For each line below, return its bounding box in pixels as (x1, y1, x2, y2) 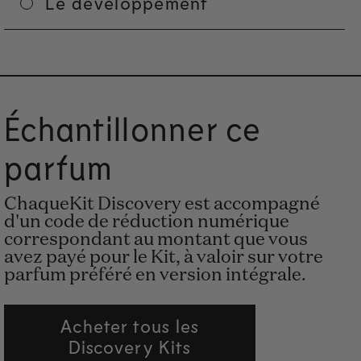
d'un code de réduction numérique (4, 214, 289, 232)
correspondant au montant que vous (4, 231, 308, 250)
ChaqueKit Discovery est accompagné (4, 196, 320, 214)
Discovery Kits (68, 336, 192, 358)
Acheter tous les (60, 315, 200, 337)
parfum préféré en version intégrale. (4, 267, 306, 285)
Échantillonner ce (4, 108, 262, 147)
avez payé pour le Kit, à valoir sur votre (4, 249, 323, 268)
